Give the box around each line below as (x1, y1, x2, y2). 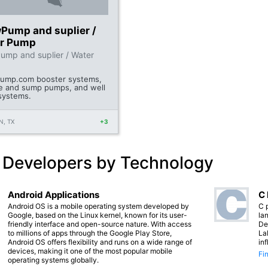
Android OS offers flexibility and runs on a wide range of (8, 237, 192, 246)
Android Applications (8, 188, 99, 200)
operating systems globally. (8, 255, 99, 264)
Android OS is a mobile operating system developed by (8, 201, 189, 211)
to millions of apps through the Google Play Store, (8, 228, 172, 237)
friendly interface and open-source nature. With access (8, 219, 191, 229)
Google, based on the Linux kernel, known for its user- (8, 210, 187, 220)
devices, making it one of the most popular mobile (8, 246, 172, 255)
